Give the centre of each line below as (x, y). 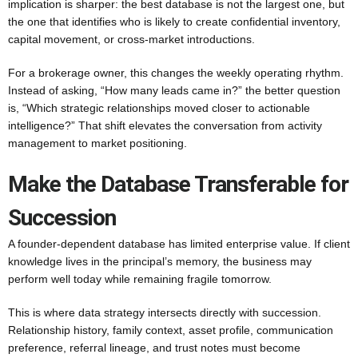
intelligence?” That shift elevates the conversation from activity (165, 125)
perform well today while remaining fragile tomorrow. (140, 279)
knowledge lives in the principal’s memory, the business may (160, 261)
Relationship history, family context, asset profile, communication (171, 330)
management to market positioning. (97, 143)
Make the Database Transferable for (178, 184)
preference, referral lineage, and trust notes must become (154, 348)
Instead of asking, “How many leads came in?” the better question (174, 90)
